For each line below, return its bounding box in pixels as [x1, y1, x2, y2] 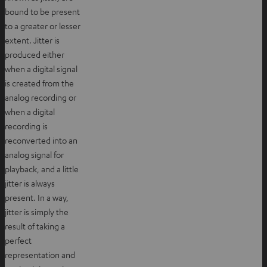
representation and [5, 249, 75, 260]
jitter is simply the [5, 206, 69, 217]
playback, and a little [5, 163, 79, 174]
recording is [5, 120, 48, 131]
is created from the [5, 77, 74, 88]
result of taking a [5, 220, 65, 231]
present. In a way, [5, 191, 69, 203]
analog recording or [5, 91, 76, 103]
